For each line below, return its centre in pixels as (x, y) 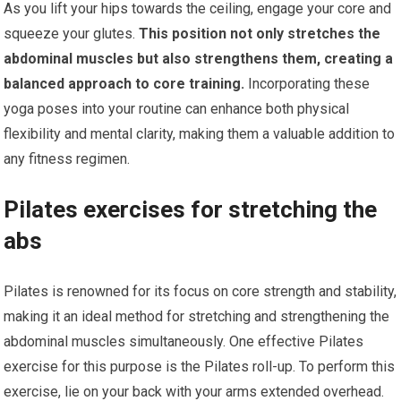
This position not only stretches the (258, 34)
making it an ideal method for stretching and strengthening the (197, 317)
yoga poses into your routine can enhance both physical (177, 109)
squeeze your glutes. (70, 34)
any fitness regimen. (67, 159)
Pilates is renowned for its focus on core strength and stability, (200, 292)
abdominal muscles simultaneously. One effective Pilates (184, 342)
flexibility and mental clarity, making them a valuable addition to (200, 134)
